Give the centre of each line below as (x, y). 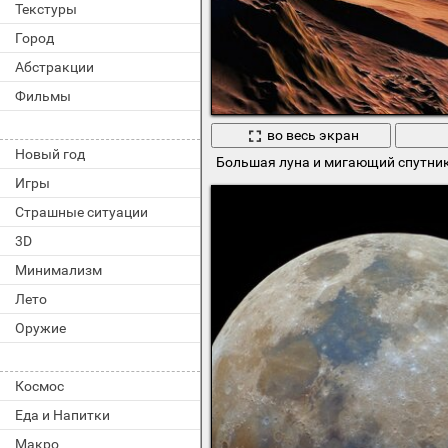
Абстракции (54, 67)
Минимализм (58, 270)
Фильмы (43, 96)
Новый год (50, 154)
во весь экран (312, 135)
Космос (39, 386)
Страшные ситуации (81, 212)
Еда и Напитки (62, 415)
